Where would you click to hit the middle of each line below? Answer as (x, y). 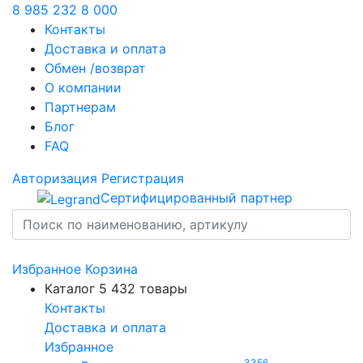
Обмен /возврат (95, 68)
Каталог (70, 288)
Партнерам (80, 107)
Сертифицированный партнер (196, 198)
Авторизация (55, 178)
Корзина (111, 269)
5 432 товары (143, 288)
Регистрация (143, 178)
